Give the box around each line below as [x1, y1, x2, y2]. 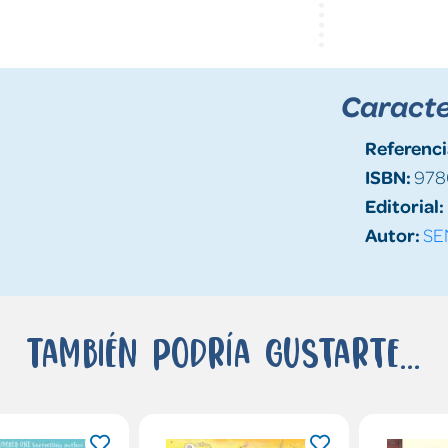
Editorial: [364, 192, 444, 218]
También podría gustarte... [27, 328, 421, 375]
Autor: [364, 221, 420, 247]
